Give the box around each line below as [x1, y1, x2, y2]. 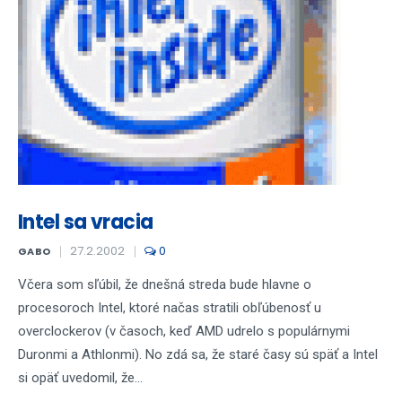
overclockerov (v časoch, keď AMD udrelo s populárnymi [18, 323, 350, 339]
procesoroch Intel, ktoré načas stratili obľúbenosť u [18, 300, 321, 316]
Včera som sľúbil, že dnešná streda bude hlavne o [18, 276, 311, 293]
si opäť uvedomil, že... [18, 370, 143, 386]
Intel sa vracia [18, 208, 153, 236]
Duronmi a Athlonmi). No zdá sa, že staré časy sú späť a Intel [18, 346, 378, 363]
